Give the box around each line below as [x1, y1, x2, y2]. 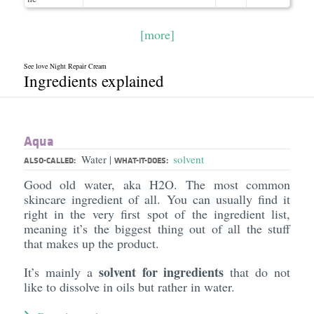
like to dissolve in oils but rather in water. [23, 278, 239, 295]
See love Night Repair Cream [23, 61, 107, 71]
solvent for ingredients [98, 263, 224, 281]
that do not [224, 264, 291, 280]
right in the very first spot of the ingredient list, [23, 205, 291, 222]
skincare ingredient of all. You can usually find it [23, 191, 291, 207]
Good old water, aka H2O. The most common [23, 176, 291, 193]
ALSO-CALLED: [23, 154, 76, 166]
